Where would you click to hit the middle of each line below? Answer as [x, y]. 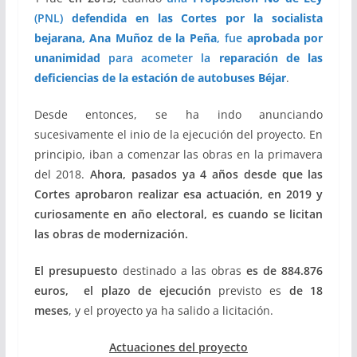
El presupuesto [78, 271]
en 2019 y [296, 194]
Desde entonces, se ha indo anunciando [178, 114]
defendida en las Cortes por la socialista [197, 18]
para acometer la [155, 58]
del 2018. [59, 174]
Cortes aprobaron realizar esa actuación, [149, 194]
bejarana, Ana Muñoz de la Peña [126, 38]
